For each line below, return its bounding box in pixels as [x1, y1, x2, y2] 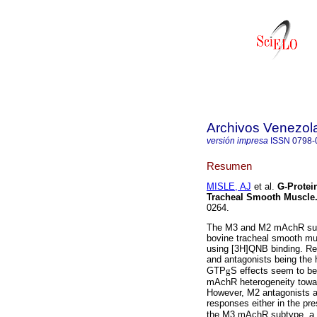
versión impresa [207, 136, 268, 146]
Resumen [207, 159, 252, 172]
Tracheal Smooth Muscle [207, 192, 315, 203]
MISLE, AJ [207, 181, 251, 192]
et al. [251, 181, 275, 192]
